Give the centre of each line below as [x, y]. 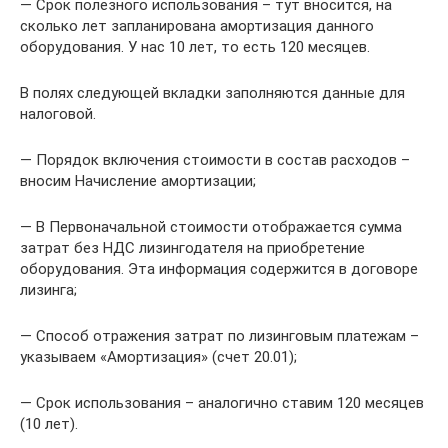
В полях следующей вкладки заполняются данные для [212, 92]
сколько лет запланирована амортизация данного [197, 25]
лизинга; [48, 289]
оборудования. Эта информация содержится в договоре [219, 268]
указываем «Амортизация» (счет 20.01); [158, 356]
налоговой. [58, 113]
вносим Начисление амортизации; [138, 180]
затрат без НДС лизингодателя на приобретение [192, 247]
